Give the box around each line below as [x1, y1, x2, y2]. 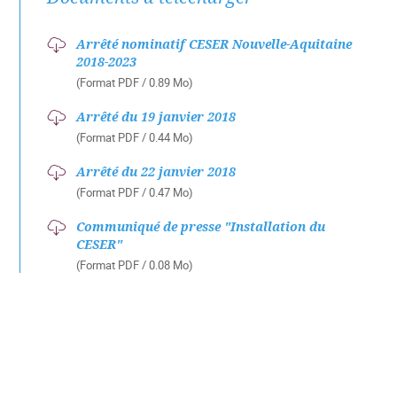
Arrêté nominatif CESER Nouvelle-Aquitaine [76, 35, 352, 52]
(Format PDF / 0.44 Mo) [76, 129, 193, 145]
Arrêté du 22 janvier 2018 [76, 163, 236, 180]
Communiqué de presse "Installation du [76, 218, 325, 235]
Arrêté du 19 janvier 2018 [76, 108, 236, 125]
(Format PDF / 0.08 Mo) [76, 257, 193, 273]
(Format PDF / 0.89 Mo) [76, 74, 193, 90]
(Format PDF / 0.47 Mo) [76, 184, 193, 200]
